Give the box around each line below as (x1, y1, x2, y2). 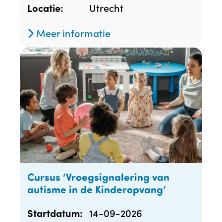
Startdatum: (27, 206, 83, 220)
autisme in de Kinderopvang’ (27, 181, 166, 196)
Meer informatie (34, 26, 111, 40)
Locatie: (27, 1, 63, 15)
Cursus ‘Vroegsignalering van (27, 169, 169, 184)
